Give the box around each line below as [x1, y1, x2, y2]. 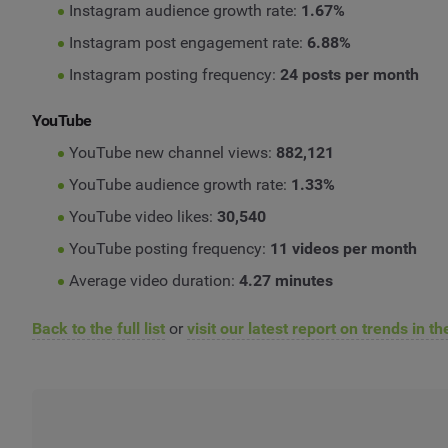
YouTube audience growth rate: [68, 174, 291, 194]
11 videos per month [269, 238, 417, 258]
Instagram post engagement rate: [68, 32, 307, 52]
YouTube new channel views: [68, 142, 276, 162]
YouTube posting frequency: [68, 238, 270, 258]
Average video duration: [68, 270, 239, 290]
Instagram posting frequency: [68, 64, 280, 84]
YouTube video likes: [68, 206, 217, 226]
